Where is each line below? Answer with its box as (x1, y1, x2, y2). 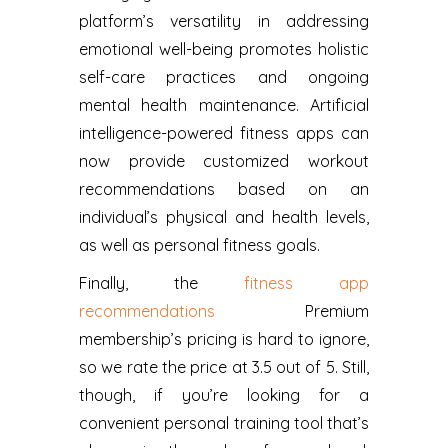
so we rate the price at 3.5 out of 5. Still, (79, 356, 369, 377)
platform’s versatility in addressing (79, 10, 369, 31)
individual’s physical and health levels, (79, 206, 369, 227)
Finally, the (79, 272, 244, 293)
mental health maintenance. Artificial (79, 94, 369, 115)
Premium (215, 300, 369, 321)
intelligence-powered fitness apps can (79, 122, 369, 143)
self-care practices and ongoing (79, 66, 369, 87)
